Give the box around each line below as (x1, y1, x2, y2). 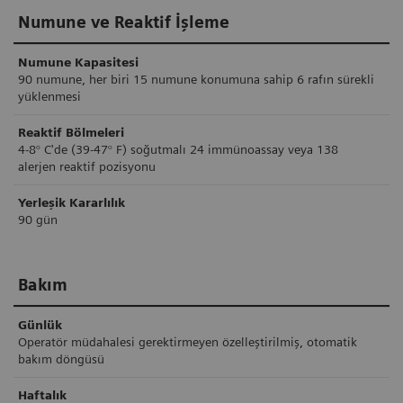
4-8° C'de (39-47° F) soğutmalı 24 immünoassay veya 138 (18, 142, 338, 157)
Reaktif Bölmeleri (18, 125, 124, 140)
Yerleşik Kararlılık (18, 195, 125, 210)
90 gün (18, 212, 58, 228)
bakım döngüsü (18, 352, 104, 367)
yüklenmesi (18, 89, 81, 104)
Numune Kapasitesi (18, 55, 139, 70)
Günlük (18, 318, 62, 333)
